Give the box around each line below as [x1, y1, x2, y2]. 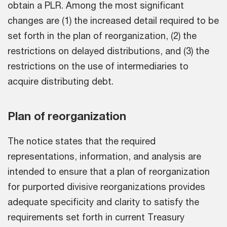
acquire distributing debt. [8, 75, 113, 87]
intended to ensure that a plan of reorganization [8, 166, 210, 177]
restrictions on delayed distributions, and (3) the [8, 45, 209, 57]
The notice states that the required [8, 135, 156, 147]
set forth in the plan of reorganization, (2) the [8, 30, 197, 42]
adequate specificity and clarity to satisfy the [8, 196, 199, 208]
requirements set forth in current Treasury [8, 211, 184, 223]
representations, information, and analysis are [8, 150, 201, 162]
